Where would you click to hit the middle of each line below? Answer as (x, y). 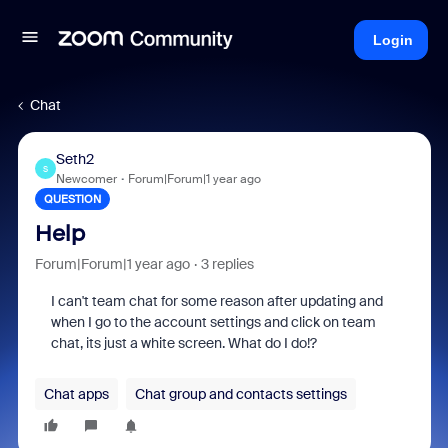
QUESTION (72, 199)
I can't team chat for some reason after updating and (216, 301)
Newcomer (86, 179)
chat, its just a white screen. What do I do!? (183, 343)
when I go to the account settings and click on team (213, 322)
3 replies (227, 264)
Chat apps (76, 394)
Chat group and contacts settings (240, 394)
